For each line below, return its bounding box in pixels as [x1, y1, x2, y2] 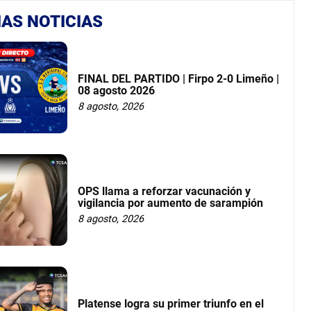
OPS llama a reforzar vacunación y [78, 185, 251, 199]
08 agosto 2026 [78, 84, 155, 98]
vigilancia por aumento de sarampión [78, 196, 264, 210]
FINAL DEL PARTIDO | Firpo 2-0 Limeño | [78, 72, 280, 86]
